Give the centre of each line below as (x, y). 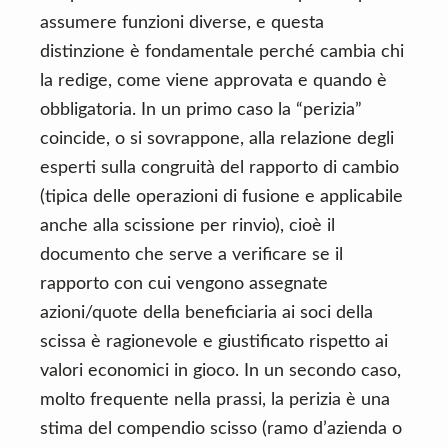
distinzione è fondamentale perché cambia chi (222, 52)
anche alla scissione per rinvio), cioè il (187, 226)
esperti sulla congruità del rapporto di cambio (219, 168)
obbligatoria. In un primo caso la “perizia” (201, 110)
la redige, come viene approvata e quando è (213, 81)
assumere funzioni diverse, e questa (182, 23)
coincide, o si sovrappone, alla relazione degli (217, 139)
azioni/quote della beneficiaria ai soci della (206, 313)
